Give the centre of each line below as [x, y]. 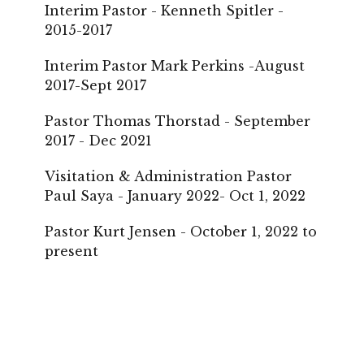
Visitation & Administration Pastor [168, 176]
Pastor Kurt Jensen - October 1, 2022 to [181, 232]
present [71, 251]
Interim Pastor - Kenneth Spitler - [164, 11]
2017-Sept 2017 [95, 85]
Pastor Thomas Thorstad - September [178, 121]
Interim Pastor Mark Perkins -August [175, 66]
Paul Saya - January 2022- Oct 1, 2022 [175, 196]
